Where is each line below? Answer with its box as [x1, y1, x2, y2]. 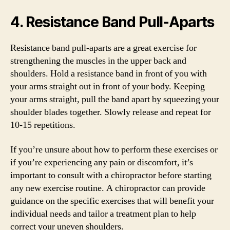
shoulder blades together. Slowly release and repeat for [10, 106, 211, 118]
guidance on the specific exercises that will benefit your [10, 195, 214, 207]
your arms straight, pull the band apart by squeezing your [10, 93, 219, 105]
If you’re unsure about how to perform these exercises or [10, 143, 218, 156]
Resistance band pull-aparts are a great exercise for [10, 42, 197, 54]
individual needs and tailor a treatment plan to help [10, 207, 196, 220]
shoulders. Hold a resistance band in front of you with [10, 68, 207, 80]
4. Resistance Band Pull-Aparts [10, 13, 215, 31]
